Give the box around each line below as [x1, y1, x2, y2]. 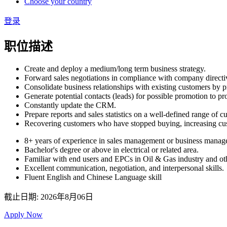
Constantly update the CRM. [24, 100, 116, 109]
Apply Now [4, 210, 43, 219]
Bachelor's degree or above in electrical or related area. [24, 145, 199, 154]
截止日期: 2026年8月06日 [4, 192, 93, 201]
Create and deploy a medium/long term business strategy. [24, 64, 206, 73]
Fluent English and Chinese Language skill [24, 172, 162, 181]
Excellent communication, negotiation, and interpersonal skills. [24, 163, 224, 172]
